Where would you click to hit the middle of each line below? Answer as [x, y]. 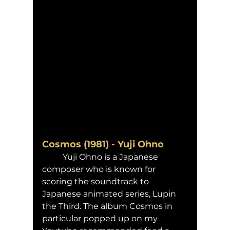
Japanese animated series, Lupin [110, 194]
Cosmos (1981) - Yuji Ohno [104, 144]
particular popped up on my [101, 218]
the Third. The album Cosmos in [108, 206]
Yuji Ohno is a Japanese [52, 157]
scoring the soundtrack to [97, 181]
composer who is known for [100, 169]
